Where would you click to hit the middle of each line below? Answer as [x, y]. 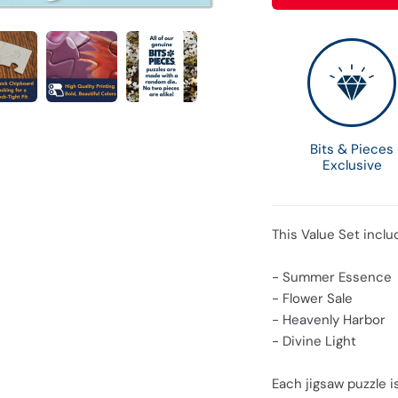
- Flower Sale [312, 298]
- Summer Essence [332, 277]
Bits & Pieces [352, 149]
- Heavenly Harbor [329, 320]
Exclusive [352, 165]
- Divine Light [314, 341]
